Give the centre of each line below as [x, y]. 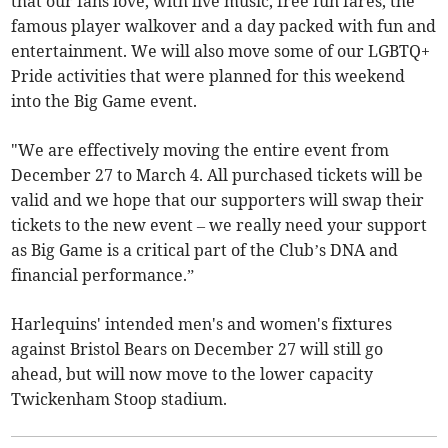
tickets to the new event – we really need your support [219, 225]
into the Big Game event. [106, 101]
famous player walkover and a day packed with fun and [224, 26]
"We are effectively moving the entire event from [200, 150]
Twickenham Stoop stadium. [119, 399]
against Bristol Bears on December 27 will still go [197, 349]
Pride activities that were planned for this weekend [208, 76]
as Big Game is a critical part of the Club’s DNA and [205, 250]
